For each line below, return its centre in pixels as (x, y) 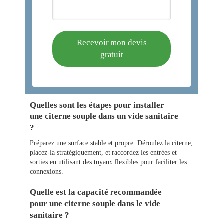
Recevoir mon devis (111, 43)
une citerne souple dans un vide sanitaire (104, 116)
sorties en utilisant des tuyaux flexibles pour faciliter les (108, 162)
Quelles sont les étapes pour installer (97, 105)
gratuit (111, 55)
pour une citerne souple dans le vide (95, 204)
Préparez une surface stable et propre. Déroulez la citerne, (111, 143)
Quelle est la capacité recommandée (96, 192)
